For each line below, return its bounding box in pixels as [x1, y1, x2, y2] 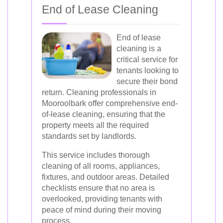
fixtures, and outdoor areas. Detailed [42, 173, 169, 181]
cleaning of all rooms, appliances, [42, 162, 160, 170]
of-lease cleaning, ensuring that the [42, 110, 165, 118]
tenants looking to [116, 66, 179, 75]
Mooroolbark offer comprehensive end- [42, 99, 178, 108]
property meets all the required [42, 121, 149, 129]
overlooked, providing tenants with [42, 195, 162, 203]
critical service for [116, 55, 178, 64]
